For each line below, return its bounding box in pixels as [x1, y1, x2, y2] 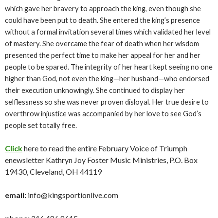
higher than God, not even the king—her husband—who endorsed [5, 74, 209, 83]
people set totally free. [5, 121, 77, 129]
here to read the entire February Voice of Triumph [24, 144, 187, 153]
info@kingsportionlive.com [26, 190, 118, 200]
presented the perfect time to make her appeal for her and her [5, 51, 200, 59]
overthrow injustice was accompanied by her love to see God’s [5, 109, 201, 118]
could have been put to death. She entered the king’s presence [5, 16, 200, 24]
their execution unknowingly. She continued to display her [5, 86, 185, 94]
